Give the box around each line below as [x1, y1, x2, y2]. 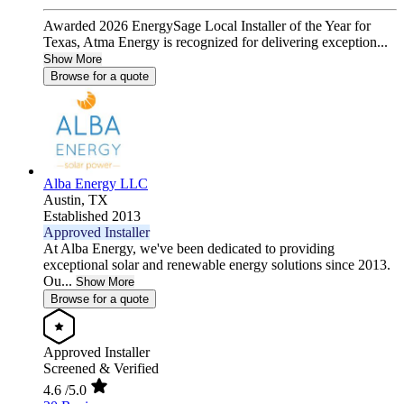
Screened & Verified [43, 361, 159, 377]
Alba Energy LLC [43, 176, 148, 192]
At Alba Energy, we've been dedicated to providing [43, 241, 335, 257]
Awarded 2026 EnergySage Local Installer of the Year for [43, 18, 371, 34]
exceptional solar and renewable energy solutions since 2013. [43, 257, 390, 273]
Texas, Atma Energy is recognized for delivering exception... [43, 34, 388, 50]
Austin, [43, 192, 88, 208]
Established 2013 [43, 208, 141, 225]
